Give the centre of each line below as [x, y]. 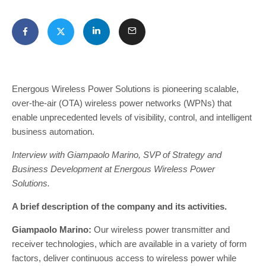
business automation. [53, 132]
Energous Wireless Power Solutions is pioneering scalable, [125, 89]
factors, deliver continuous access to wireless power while [124, 258]
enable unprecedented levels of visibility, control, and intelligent [132, 117]
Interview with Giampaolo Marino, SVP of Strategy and [117, 155]
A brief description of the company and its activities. [119, 206]
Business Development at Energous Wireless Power [113, 169]
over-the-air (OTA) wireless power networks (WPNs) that [122, 103]
